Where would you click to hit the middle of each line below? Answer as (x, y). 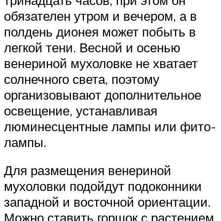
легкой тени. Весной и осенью (92, 47)
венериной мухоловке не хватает (101, 63)
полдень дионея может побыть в (100, 31)
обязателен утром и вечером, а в (100, 16)
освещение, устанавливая (81, 110)
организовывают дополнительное (103, 94)
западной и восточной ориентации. (107, 202)
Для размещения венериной (88, 170)
